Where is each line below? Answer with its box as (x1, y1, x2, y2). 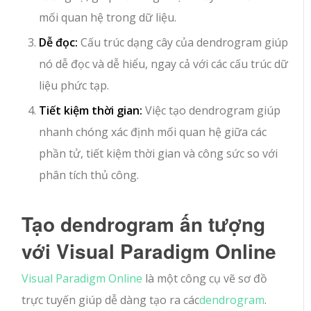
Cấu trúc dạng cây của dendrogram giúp (78, 34, 289, 50)
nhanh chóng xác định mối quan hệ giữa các (39, 124, 267, 140)
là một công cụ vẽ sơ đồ (142, 270, 268, 286)
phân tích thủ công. (39, 167, 140, 183)
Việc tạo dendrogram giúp (142, 102, 281, 118)
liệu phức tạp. (39, 77, 110, 93)
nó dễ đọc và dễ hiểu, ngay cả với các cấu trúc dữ (39, 56, 289, 72)
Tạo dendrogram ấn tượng (22, 209, 266, 238)
